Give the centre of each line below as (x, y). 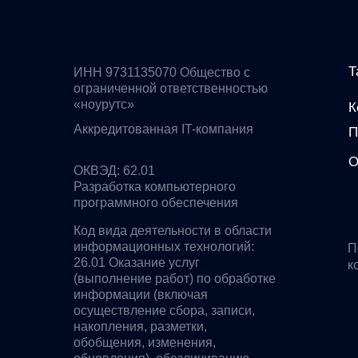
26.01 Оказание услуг (137, 263)
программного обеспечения (156, 203)
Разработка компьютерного (155, 187)
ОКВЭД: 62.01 (114, 171)
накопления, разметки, (140, 326)
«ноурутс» (104, 104)
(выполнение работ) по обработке (175, 278)
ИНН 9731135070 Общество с (162, 72)
